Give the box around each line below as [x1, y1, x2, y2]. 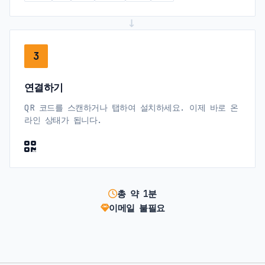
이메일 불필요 [109, 201, 165, 214]
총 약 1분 [117, 187, 157, 200]
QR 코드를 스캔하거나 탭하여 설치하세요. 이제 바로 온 [24, 101, 238, 113]
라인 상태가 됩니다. [24, 114, 102, 125]
